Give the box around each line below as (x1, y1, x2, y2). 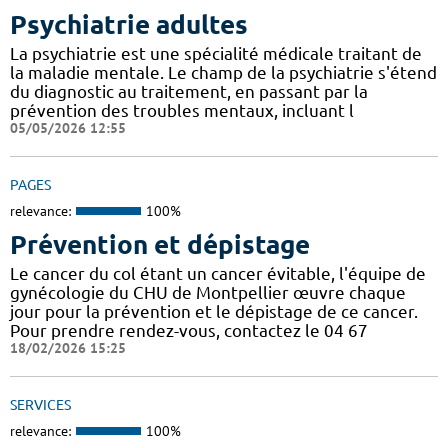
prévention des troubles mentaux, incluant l (10, 101, 354, 121)
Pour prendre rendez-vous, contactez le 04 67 (10, 320, 368, 340)
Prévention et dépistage (10, 229, 310, 259)
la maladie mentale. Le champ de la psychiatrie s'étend (10, 63, 437, 83)
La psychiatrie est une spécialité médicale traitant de (10, 44, 422, 64)
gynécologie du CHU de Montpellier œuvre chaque (10, 282, 406, 302)
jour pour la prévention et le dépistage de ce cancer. (10, 301, 418, 321)
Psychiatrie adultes (10, 10, 248, 40)
